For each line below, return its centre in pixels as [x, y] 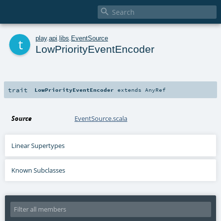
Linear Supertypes [38, 145]
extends [130, 90]
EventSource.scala [101, 118]
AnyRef [156, 90]
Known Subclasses [38, 170]
